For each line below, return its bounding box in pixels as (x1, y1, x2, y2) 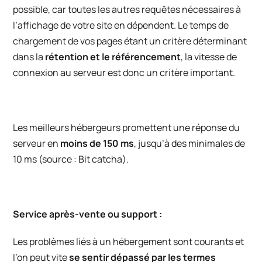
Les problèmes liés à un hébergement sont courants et (13, 235, 244, 249)
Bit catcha (78, 153, 123, 166)
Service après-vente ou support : (13, 208, 163, 221)
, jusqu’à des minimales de (134, 137, 246, 150)
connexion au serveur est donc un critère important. (13, 66, 236, 80)
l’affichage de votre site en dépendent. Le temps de (13, 19, 229, 32)
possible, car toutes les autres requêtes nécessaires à (13, 3, 242, 16)
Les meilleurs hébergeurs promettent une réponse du (13, 121, 240, 135)
